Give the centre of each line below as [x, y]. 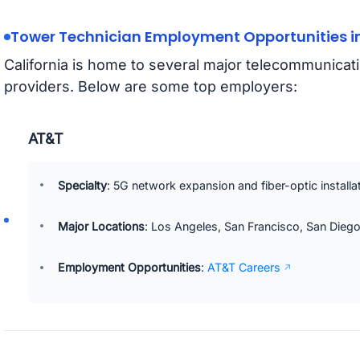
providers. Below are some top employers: [150, 87]
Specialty [82, 185]
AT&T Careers [244, 267]
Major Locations [101, 226]
